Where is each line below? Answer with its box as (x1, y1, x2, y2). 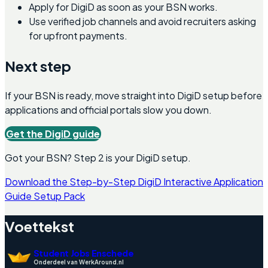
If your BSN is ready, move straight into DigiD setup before (5, 89, 262, 102)
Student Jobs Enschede (33, 247, 134, 258)
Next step (5, 57, 71, 75)
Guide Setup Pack (5, 190, 85, 203)
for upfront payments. (29, 29, 127, 42)
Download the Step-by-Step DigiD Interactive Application (5, 175, 263, 188)
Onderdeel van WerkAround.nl (33, 258, 124, 266)
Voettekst (5, 217, 74, 236)
